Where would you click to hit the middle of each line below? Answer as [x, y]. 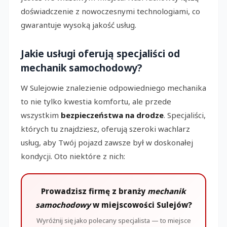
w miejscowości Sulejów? [141, 204]
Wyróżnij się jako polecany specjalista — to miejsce [113, 220]
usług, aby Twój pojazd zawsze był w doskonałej [107, 142]
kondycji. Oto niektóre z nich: [73, 156]
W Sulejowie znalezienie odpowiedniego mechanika [113, 87]
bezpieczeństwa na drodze [112, 115]
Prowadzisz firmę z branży [94, 191]
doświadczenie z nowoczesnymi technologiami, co [110, 11]
